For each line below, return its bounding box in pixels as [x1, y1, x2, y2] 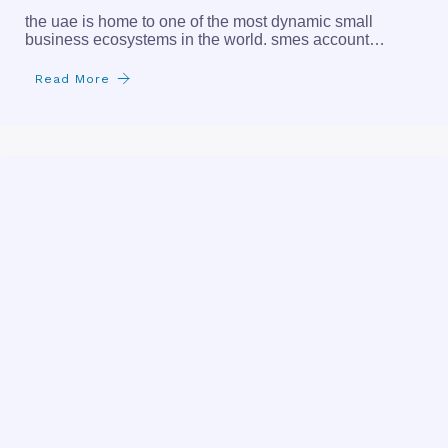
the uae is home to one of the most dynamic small [25, 12, 373, 30]
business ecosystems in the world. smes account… [25, 30, 385, 48]
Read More [35, 71, 110, 86]
